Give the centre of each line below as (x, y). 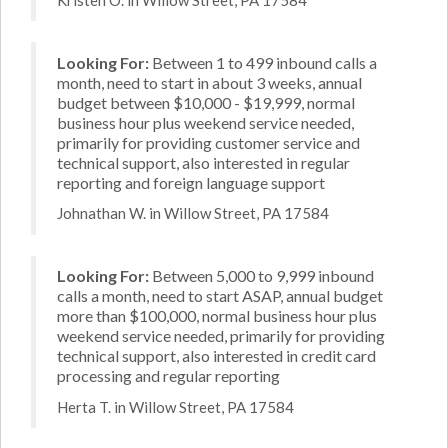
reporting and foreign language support (191, 182)
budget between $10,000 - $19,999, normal (206, 102)
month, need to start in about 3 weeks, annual (209, 82)
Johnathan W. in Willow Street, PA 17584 (193, 213)
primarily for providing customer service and (208, 142)
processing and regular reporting (168, 375)
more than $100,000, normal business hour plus (217, 315)
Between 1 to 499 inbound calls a (263, 62)
